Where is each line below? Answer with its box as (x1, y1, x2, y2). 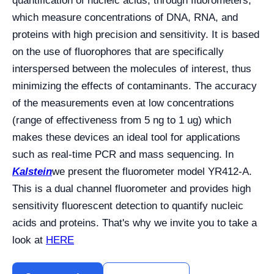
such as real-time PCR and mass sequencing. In (12, 149, 234, 161)
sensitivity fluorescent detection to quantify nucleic (12, 200, 243, 212)
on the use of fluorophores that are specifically (12, 46, 224, 58)
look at (12, 234, 46, 246)
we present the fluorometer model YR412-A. (52, 166, 252, 178)
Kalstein (12, 166, 52, 178)
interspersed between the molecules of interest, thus (12, 63, 251, 75)
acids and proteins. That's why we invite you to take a (12, 217, 257, 229)
